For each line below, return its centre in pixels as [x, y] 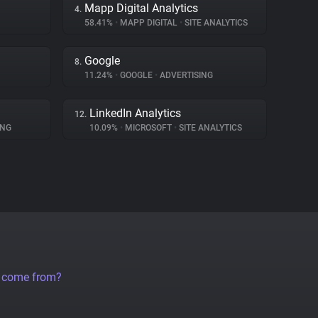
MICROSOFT [148, 128]
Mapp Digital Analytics [141, 8]
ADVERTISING [185, 75]
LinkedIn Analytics [135, 113]
